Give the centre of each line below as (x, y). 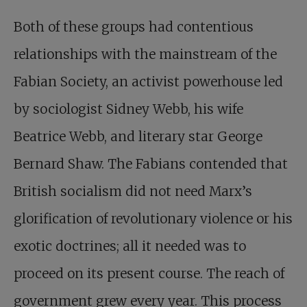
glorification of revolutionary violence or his (153, 219)
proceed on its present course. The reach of (149, 273)
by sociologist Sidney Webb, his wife (128, 109)
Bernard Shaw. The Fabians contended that (151, 164)
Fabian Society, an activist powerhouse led (148, 82)
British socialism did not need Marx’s (133, 191)
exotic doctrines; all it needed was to (130, 246)
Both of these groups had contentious (134, 27)
